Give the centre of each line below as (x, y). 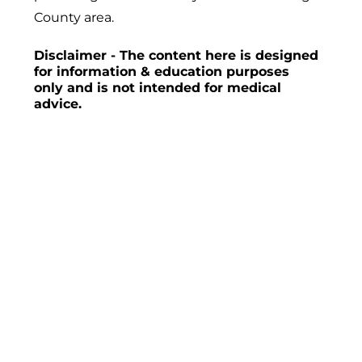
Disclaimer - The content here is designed (176, 55)
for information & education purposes (162, 71)
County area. (74, 17)
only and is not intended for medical (158, 87)
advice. (58, 103)
